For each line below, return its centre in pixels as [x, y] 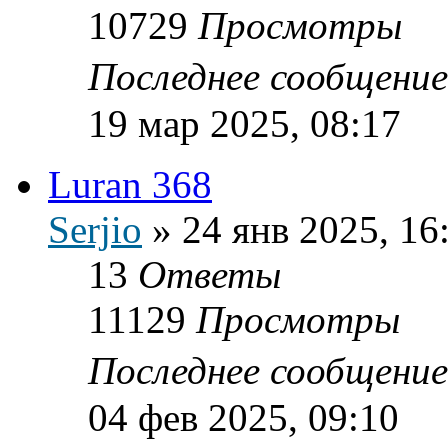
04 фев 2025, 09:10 [243, 417]
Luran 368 [130, 184]
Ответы [209, 274]
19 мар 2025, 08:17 [244, 123]
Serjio [95, 229]
